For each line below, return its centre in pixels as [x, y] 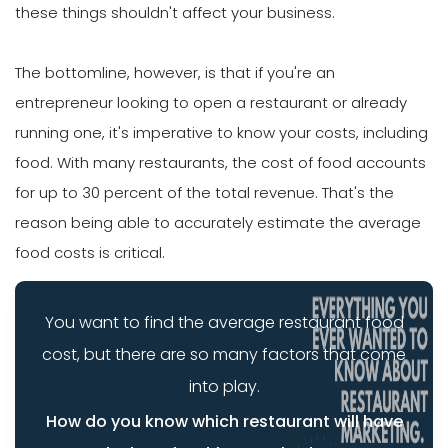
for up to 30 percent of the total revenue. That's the [204, 193]
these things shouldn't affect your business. [175, 13]
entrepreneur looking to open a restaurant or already [211, 103]
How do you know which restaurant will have [224, 421]
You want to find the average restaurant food [224, 322]
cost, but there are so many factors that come [224, 354]
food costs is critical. [90, 253]
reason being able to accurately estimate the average [218, 223]
